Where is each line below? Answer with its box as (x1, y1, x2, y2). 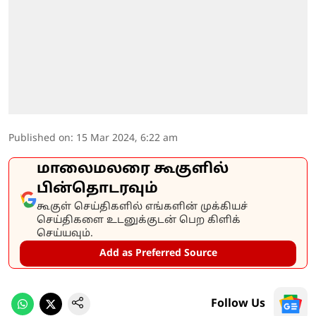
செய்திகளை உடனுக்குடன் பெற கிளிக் (37, 214, 241, 226)
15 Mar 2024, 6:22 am (76, 132, 178, 145)
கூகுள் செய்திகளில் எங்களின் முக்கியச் (37, 200, 248, 213)
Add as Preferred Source (99, 247, 217, 260)
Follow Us (211, 296, 265, 311)
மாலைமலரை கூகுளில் (37, 160, 229, 178)
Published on (8, 132, 71, 145)
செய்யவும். (37, 227, 93, 240)
